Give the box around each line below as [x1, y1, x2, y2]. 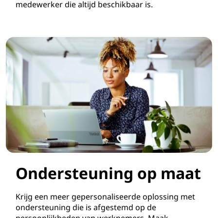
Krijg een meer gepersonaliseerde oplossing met [16, 191, 195, 202]
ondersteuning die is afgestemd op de [16, 202, 156, 213]
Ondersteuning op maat [16, 163, 201, 184]
